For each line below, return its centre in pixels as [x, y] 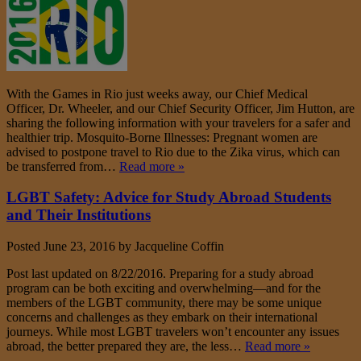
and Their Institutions [79, 215]
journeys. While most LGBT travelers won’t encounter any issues [173, 332]
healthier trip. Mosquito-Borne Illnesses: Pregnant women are [162, 137]
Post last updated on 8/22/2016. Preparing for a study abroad [160, 274]
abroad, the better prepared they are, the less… [126, 346]
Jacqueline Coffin [179, 247]
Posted [25, 247]
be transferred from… [63, 166]
